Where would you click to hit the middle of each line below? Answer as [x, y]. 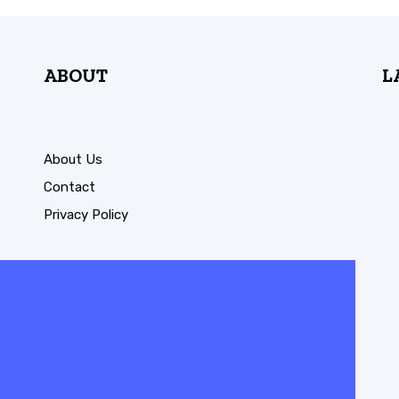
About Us [73, 159]
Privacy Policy [85, 214]
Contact [69, 187]
